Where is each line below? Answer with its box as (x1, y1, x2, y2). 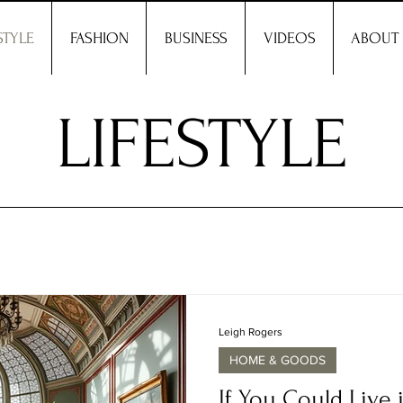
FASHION (69, 30, 129, 47)
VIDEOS (263, 30, 316, 47)
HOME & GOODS (229, 353, 326, 368)
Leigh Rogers (219, 326, 282, 339)
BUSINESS (164, 30, 228, 47)
